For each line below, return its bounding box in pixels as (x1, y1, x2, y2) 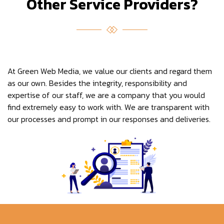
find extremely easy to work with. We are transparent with (7, 100, 209, 113)
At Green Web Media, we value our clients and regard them (7, 64, 212, 77)
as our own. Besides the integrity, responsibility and (7, 76, 187, 89)
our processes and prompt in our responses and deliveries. (7, 112, 210, 125)
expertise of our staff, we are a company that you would (7, 88, 205, 101)
